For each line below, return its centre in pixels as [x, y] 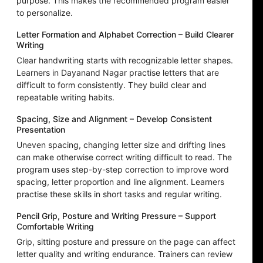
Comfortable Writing [55, 227]
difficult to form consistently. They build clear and [112, 85]
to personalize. [45, 13]
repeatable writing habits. [65, 97]
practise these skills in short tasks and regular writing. [119, 194]
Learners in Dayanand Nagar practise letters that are [118, 73]
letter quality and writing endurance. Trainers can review [124, 254]
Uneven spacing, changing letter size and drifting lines [121, 145]
